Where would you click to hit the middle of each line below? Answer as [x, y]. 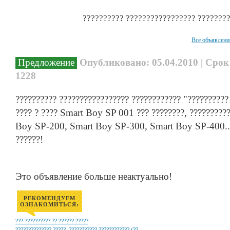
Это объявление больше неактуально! [94, 176]
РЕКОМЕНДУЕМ [49, 198]
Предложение [46, 62]
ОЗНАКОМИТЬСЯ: [49, 204]
